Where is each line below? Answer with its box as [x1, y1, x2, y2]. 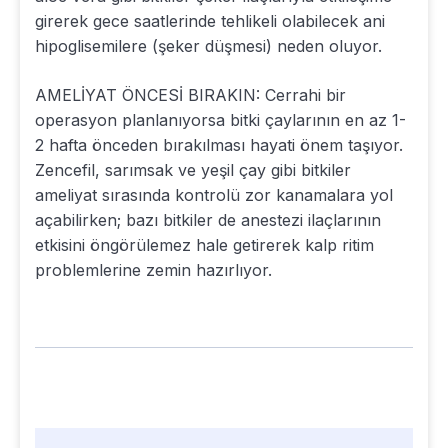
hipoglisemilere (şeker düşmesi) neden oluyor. [35, 35, 382, 56]
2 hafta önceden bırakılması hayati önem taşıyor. [35, 134, 403, 155]
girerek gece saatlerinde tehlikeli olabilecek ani [35, 10, 385, 31]
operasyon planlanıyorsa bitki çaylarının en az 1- [35, 109, 406, 130]
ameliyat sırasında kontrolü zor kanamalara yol [35, 184, 393, 205]
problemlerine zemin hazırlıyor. [35, 259, 272, 280]
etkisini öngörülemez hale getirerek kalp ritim [35, 234, 374, 255]
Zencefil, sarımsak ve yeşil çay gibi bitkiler [35, 159, 351, 180]
